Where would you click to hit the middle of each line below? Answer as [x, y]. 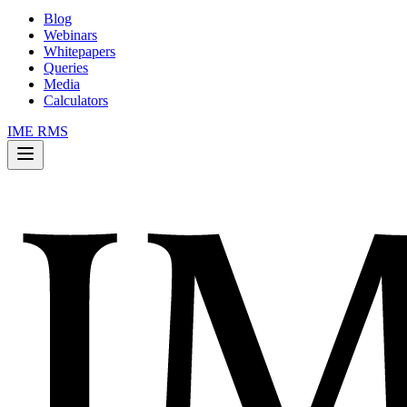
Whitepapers [79, 51]
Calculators [76, 100]
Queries [66, 68]
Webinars [70, 35]
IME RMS [38, 131]
